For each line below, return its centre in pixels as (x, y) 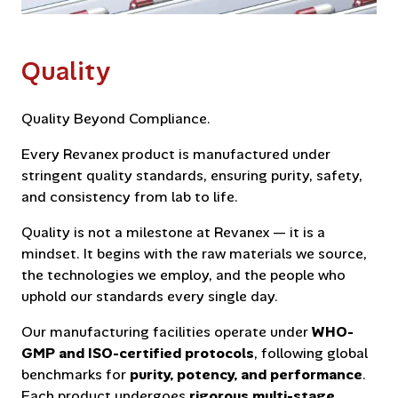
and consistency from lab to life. (130, 196)
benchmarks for (76, 374)
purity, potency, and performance (246, 374)
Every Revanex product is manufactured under (176, 154)
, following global (311, 353)
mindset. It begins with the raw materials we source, (194, 253)
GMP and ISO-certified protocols (138, 353)
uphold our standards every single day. (150, 296)
